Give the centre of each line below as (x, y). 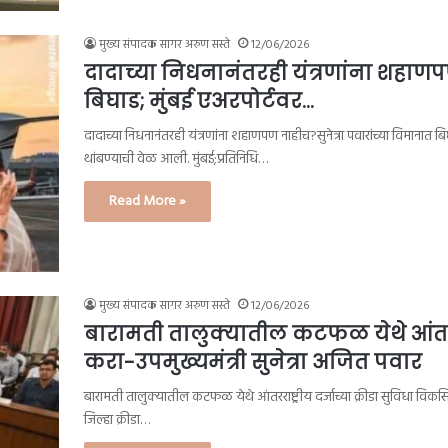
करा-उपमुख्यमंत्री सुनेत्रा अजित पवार (253, 361)
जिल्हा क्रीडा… (117, 420)
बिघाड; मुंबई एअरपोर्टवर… (199, 100)
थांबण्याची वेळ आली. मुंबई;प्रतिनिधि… (176, 159)
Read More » (147, 201)
